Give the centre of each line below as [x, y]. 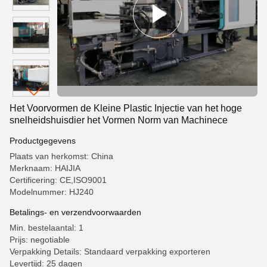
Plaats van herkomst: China [61, 156]
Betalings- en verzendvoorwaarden [75, 212]
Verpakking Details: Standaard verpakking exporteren [110, 252]
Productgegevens [43, 141]
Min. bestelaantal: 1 [46, 228]
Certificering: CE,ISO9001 [58, 180]
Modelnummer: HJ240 [52, 192]
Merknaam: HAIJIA [45, 168]
